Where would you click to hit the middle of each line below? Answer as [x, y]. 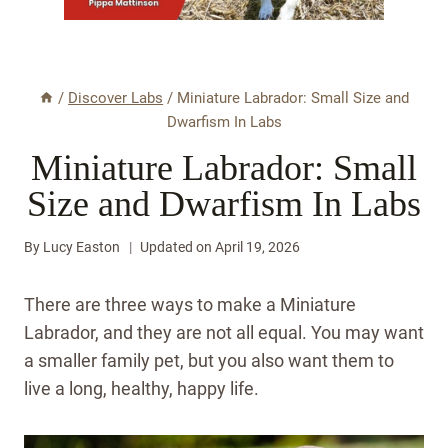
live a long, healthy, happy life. [141, 389]
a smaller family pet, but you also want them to [209, 361]
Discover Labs [116, 98]
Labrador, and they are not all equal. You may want [224, 333]
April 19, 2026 [258, 248]
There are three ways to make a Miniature [190, 305]
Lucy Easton [82, 248]
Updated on [176, 248]
